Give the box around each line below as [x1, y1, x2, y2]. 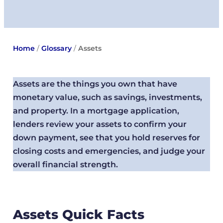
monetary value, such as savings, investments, [12, 93, 202, 103]
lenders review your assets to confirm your [12, 119, 187, 129]
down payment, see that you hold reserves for [12, 133, 200, 143]
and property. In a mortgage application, [12, 106, 179, 116]
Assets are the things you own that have [12, 79, 177, 89]
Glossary [41, 44, 72, 53]
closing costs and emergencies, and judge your [12, 146, 205, 156]
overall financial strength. [12, 160, 118, 170]
